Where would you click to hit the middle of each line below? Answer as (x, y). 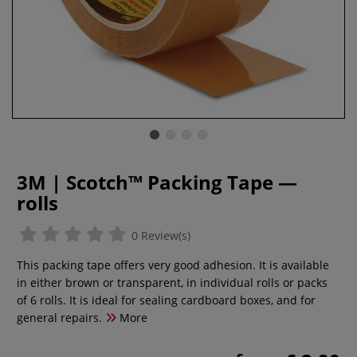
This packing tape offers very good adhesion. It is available (173, 265)
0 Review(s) (159, 235)
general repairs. (59, 318)
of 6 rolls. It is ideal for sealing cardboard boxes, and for (166, 300)
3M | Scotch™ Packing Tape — (157, 182)
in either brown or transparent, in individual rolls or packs (172, 282)
